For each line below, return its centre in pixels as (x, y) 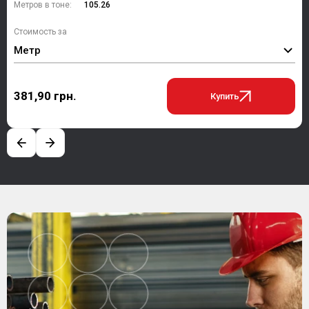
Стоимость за (40, 31)
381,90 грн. (45, 96)
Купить (225, 96)
